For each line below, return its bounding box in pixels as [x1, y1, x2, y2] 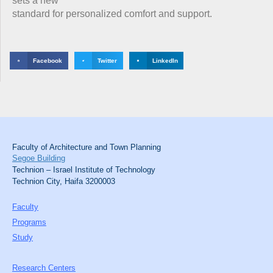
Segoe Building [12, 154, 65, 163]
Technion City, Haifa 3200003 [12, 177, 115, 186]
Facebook [33, 57, 63, 65]
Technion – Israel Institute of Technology [12, 165, 155, 175]
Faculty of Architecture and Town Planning [12, 143, 161, 152]
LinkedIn [152, 57, 178, 65]
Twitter [97, 57, 117, 65]
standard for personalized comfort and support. [12, 9, 212, 19]
